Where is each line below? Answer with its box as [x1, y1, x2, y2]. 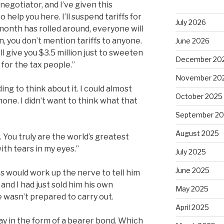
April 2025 [175, 202, 209, 211]
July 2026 [175, 17, 206, 26]
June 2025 [175, 165, 209, 174]
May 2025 [175, 184, 208, 193]
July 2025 [175, 147, 206, 156]
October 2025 [175, 91, 222, 100]
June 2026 [175, 36, 209, 45]
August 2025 [175, 128, 219, 137]
